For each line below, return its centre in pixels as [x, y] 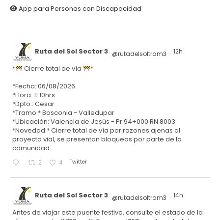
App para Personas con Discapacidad [79, 9]
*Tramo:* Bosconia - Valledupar [63, 113]
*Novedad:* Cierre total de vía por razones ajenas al [96, 131]
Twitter [78, 162]
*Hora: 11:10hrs [34, 95]
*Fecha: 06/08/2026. [44, 86]
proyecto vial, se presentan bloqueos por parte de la [97, 139]
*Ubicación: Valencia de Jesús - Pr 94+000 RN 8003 [94, 122]
